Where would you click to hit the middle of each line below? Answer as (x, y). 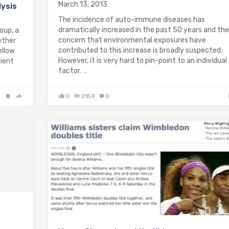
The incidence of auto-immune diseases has (132, 19)
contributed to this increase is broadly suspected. (140, 50)
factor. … (73, 71)
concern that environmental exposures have (132, 40)
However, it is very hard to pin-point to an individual (143, 60)
